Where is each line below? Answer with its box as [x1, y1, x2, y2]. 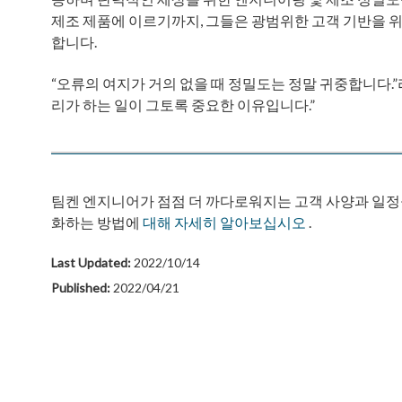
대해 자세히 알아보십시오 [143, 214, 306, 232]
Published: [51, 279, 113, 295]
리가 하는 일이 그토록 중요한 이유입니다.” [51, 96, 315, 114]
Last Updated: [51, 255, 134, 271]
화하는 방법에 [51, 214, 143, 232]
